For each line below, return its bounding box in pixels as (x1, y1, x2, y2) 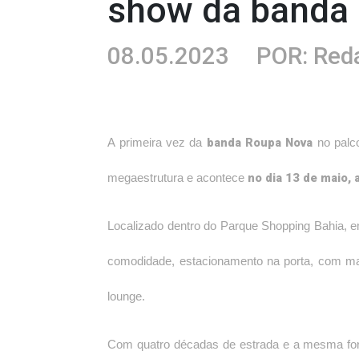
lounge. (107, 290, 146, 304)
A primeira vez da (107, 136, 207, 150)
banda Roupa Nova (206, 135, 313, 151)
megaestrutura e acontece (107, 171, 248, 185)
